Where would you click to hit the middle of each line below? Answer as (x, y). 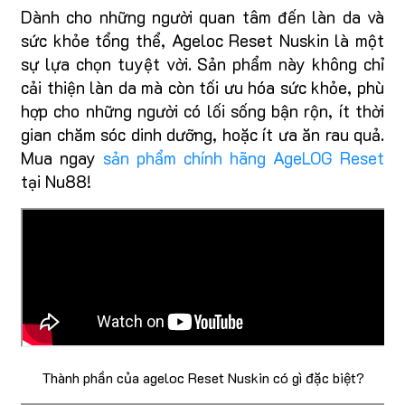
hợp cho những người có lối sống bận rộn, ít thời (202, 110)
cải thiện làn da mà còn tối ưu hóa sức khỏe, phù (202, 87)
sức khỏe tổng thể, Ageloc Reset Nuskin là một (202, 40)
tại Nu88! (56, 181)
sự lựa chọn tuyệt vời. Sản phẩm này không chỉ (202, 63)
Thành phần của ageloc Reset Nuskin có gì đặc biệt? (202, 377)
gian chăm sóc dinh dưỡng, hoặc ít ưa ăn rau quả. (202, 134)
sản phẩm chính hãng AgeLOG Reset (244, 157)
